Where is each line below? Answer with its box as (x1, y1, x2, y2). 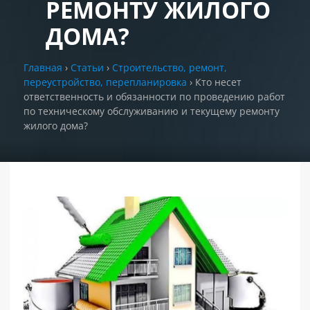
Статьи (71, 61, 104, 74)
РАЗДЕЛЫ (16, 26, 67, 38)
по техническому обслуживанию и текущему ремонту (24, 104, 280, 118)
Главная (24, 61, 62, 74)
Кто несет (195, 75, 241, 89)
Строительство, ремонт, (112, 61, 227, 74)
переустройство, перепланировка (24, 75, 187, 89)
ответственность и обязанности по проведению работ (24, 90, 285, 103)
